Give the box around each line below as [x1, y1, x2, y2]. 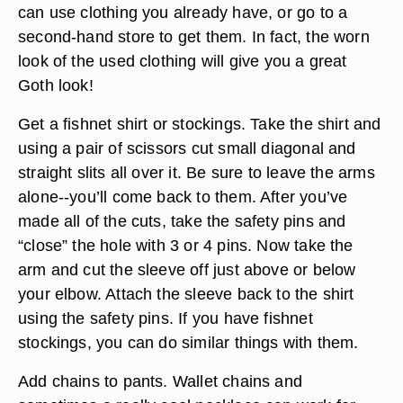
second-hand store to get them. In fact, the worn [18, 27, 370, 46]
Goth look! [18, 76, 94, 94]
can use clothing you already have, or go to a [18, 3, 348, 22]
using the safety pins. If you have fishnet [18, 309, 313, 327]
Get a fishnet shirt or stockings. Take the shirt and [18, 114, 381, 133]
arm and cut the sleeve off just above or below [18, 260, 356, 279]
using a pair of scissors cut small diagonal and [18, 139, 356, 157]
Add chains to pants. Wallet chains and [18, 372, 302, 390]
